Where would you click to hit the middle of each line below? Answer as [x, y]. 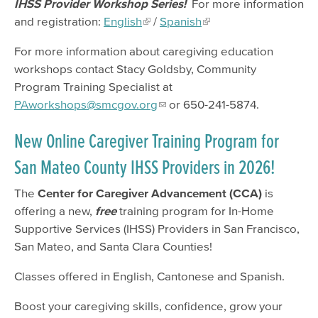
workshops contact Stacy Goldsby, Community [135, 68]
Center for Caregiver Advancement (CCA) [150, 193]
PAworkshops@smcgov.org [86, 104]
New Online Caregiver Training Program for [147, 141]
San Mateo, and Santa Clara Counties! [113, 246]
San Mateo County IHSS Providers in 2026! [145, 168]
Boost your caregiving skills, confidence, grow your [148, 306]
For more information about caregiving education [144, 50]
